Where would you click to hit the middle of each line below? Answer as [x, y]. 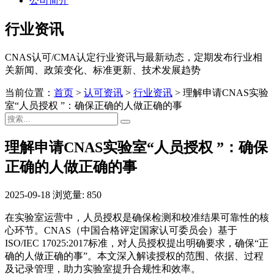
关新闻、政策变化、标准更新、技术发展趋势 [103, 70]
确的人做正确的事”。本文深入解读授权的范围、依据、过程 [134, 256]
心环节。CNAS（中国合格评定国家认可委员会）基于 [121, 230]
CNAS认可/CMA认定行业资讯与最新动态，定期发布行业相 [134, 57]
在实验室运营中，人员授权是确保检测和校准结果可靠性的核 [137, 217]
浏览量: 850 [77, 194]
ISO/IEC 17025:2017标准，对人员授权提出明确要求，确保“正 [137, 243]
